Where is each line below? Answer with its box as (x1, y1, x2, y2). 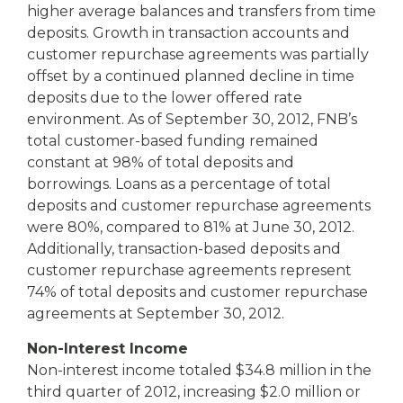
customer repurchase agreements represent (27, 262, 352, 279)
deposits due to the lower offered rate (27, 89, 302, 106)
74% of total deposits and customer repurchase (27, 283, 368, 300)
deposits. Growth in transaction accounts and (27, 24, 350, 41)
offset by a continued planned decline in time (27, 67, 354, 85)
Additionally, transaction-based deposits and (27, 240, 341, 257)
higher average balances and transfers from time (27, 3, 376, 20)
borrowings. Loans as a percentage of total (27, 175, 331, 193)
